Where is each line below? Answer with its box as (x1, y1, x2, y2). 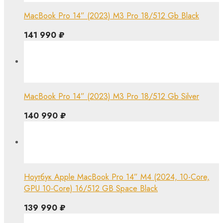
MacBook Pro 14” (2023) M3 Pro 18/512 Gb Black (24, 9, 199, 21)
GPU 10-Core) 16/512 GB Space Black (24, 182, 158, 194)
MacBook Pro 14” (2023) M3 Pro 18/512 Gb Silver (24, 90, 199, 102)
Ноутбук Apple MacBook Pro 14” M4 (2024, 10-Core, (24, 171, 210, 183)
